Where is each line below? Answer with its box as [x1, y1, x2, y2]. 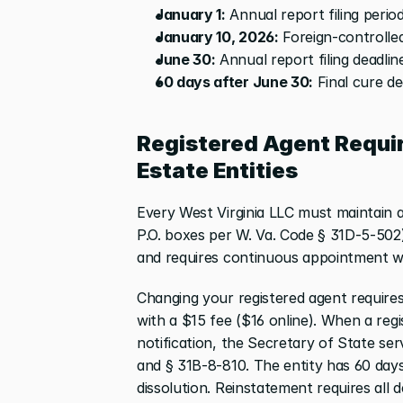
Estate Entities [137, 157, 298, 184]
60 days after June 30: [155, 72, 313, 91]
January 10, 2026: [155, 27, 279, 46]
